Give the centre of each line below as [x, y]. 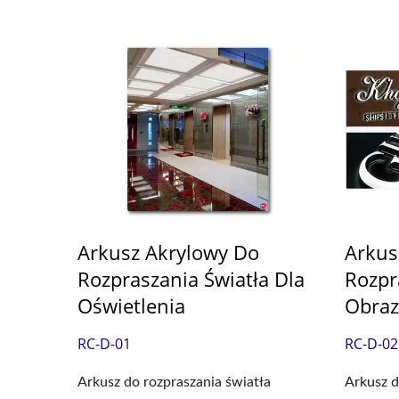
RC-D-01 [104, 344]
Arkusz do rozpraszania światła [174, 383]
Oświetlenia [131, 306]
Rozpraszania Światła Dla [191, 279]
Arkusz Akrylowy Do [168, 252]
